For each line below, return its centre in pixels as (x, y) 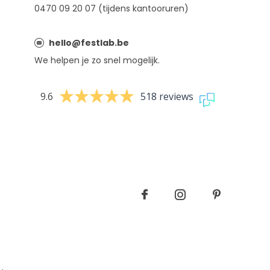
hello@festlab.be (89, 43)
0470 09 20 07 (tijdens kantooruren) (111, 8)
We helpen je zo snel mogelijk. (97, 60)
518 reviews (167, 96)
